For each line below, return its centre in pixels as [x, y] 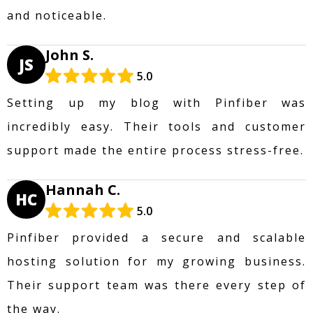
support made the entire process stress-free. [155, 150]
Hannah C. [83, 189]
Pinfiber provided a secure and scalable [156, 237]
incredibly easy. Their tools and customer [156, 126]
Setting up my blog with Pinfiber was [156, 102]
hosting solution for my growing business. [156, 261]
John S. [70, 54]
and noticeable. [57, 15]
